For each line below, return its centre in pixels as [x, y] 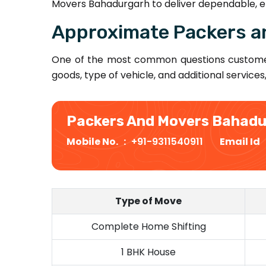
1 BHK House [148, 252]
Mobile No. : [99, 142]
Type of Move [148, 201]
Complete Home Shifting [148, 227]
